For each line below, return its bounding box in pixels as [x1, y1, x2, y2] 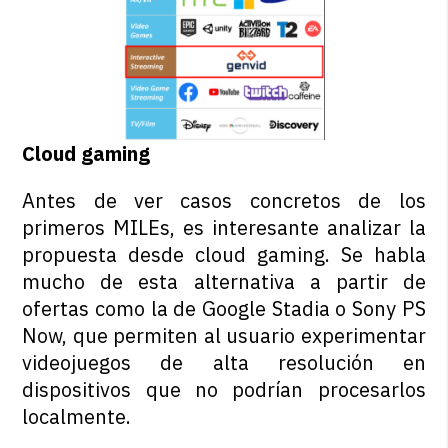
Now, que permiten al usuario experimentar [22, 322, 426, 350]
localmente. [22, 403, 132, 431]
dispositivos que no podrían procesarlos [22, 376, 426, 404]
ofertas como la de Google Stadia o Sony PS [22, 295, 426, 323]
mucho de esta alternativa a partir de [22, 268, 426, 296]
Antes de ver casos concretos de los [22, 187, 426, 215]
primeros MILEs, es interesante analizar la [22, 214, 426, 242]
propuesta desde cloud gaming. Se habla [22, 241, 426, 269]
